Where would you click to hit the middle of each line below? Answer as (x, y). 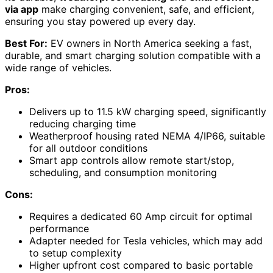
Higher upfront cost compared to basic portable (141, 265)
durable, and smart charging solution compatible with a (133, 56)
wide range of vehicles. (58, 68)
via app (22, 9)
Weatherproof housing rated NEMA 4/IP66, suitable (147, 136)
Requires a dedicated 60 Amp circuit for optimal (141, 217)
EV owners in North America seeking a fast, (150, 44)
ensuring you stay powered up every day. (100, 22)
